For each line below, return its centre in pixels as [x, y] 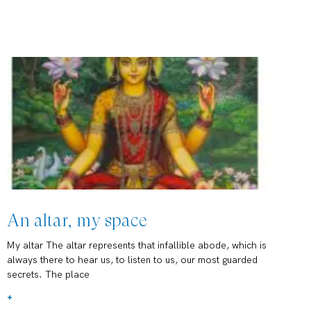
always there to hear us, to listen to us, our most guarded [132, 260]
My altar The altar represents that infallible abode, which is [137, 246]
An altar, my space [77, 221]
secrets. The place [48, 275]
